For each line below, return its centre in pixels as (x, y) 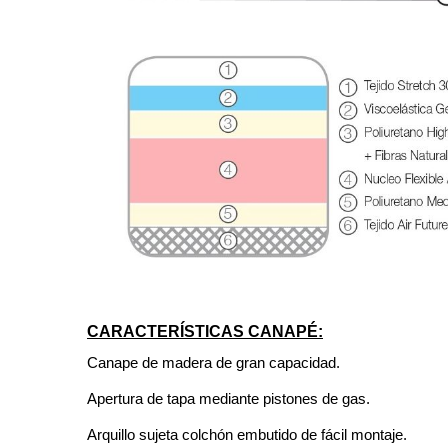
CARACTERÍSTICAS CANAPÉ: (205, 331)
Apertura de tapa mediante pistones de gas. (228, 398)
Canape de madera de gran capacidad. (213, 362)
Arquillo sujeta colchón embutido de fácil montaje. (247, 434)
